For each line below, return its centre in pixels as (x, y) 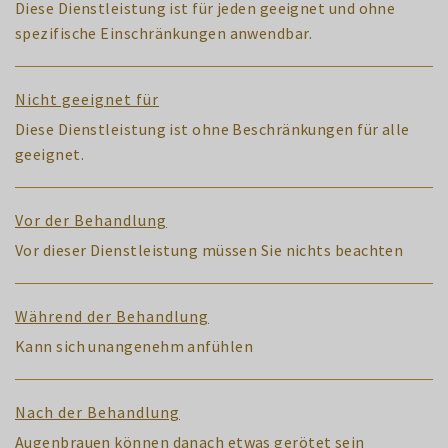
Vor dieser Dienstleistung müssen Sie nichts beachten (209, 249)
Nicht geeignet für (87, 98)
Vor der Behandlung (91, 219)
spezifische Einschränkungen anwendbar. (164, 32)
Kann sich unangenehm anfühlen (134, 345)
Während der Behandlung (112, 315)
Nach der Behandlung (97, 411)
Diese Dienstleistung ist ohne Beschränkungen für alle (212, 128)
